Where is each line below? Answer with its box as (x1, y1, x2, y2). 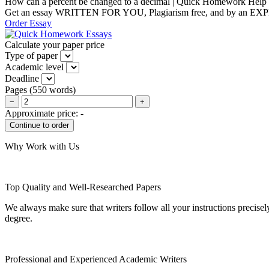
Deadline (5, 73, 39, 83)
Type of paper (5, 50, 58, 61)
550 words (32, 84, 73, 95)
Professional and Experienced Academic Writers (5, 253, 187, 264)
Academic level (5, 61, 64, 72)
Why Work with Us (5, 141, 79, 151)
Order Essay (5, 17, 52, 28)
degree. (5, 213, 32, 223)
